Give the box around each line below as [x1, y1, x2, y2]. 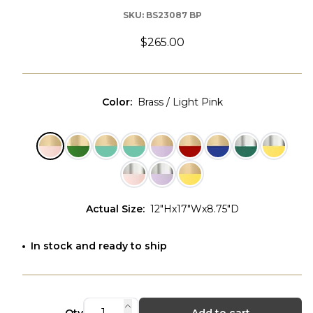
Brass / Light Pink [137, 96, 223, 108]
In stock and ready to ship [31, 240, 167, 252]
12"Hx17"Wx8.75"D [150, 203, 239, 215]
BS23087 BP [145, 10, 202, 20]
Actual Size [85, 203, 143, 215]
